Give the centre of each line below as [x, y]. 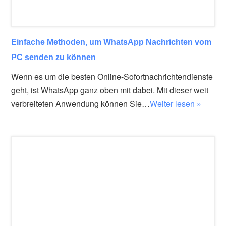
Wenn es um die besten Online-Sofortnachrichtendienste [112, 76]
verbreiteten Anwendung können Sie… [81, 103]
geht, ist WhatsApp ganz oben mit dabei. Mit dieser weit [110, 90]
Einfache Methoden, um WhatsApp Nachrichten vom [111, 42]
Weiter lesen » [176, 103]
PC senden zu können [54, 57]
